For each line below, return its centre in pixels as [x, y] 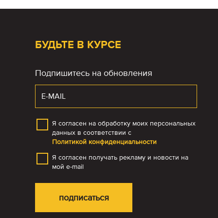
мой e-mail [68, 167]
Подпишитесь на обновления [94, 73]
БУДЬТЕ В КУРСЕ [78, 45]
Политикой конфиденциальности [104, 142]
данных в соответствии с [93, 133]
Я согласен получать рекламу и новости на [120, 158]
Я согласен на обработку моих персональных [124, 124]
